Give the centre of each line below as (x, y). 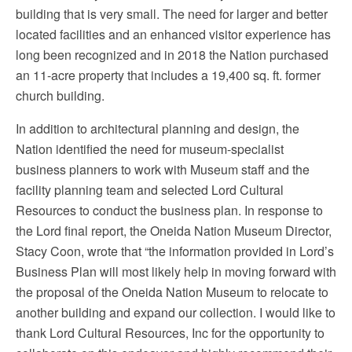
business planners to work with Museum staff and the (163, 169)
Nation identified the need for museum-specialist (150, 149)
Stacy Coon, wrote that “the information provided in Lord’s (175, 251)
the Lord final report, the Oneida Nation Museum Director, (174, 231)
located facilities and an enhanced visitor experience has (173, 34)
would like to (299, 312)
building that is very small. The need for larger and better (172, 14)
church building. (62, 95)
